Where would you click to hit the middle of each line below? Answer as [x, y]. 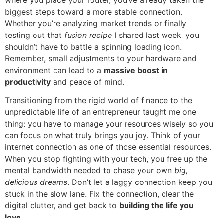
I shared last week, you [155, 35]
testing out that [35, 35]
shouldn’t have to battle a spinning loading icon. [93, 46]
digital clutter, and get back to [62, 206]
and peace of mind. [87, 82]
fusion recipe [88, 35]
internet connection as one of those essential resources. [108, 147]
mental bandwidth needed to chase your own [90, 171]
